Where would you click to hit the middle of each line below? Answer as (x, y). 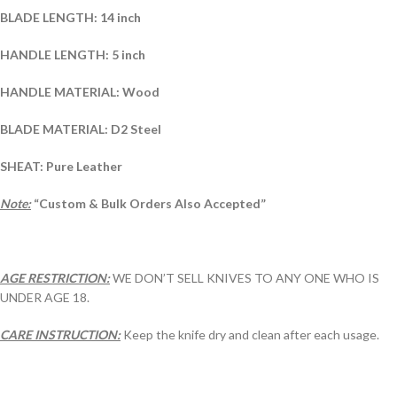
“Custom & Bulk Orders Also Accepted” (150, 203)
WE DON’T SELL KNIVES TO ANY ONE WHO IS (246, 277)
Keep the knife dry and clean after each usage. (250, 334)
